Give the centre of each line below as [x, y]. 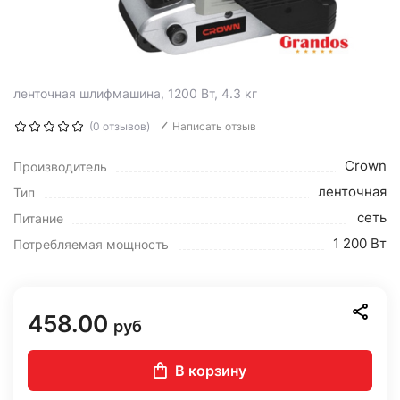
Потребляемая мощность [91, 244]
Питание [38, 218]
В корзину [211, 371]
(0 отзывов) [120, 126]
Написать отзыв [214, 126]
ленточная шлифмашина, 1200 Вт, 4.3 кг [135, 93]
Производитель [60, 167]
